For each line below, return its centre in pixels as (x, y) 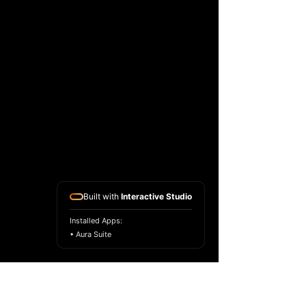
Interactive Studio (156, 196)
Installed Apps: (96, 221)
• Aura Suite (91, 234)
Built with (102, 196)
